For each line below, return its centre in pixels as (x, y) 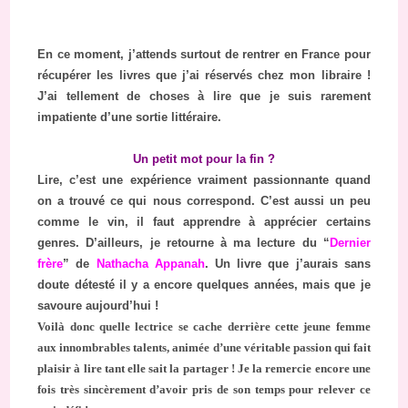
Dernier (350, 243)
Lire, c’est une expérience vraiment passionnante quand (204, 180)
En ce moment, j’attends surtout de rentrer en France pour (204, 55)
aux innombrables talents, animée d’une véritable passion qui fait (204, 348)
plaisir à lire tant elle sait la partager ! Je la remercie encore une (204, 369)
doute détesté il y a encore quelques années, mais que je (204, 285)
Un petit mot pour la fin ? (204, 159)
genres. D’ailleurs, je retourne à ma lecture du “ (184, 243)
